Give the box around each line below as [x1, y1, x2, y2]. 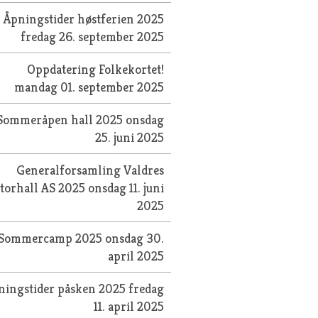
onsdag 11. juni [88, 179, 165, 196]
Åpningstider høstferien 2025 [4, 10, 165, 27]
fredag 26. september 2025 [21, 28, 165, 45]
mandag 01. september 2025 [14, 78, 165, 95]
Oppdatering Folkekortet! [27, 60, 165, 77]
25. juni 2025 [95, 128, 165, 146]
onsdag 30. [105, 229, 165, 246]
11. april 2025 [94, 297, 165, 314]
